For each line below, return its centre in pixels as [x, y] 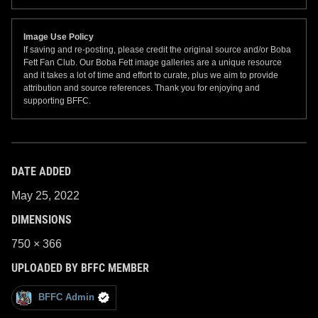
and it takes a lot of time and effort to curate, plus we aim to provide [151, 75]
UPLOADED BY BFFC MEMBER [80, 268]
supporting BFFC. [57, 100]
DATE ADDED [41, 171]
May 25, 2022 [45, 195]
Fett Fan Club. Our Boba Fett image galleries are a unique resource [153, 62]
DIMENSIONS [42, 219]
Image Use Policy [59, 37]
